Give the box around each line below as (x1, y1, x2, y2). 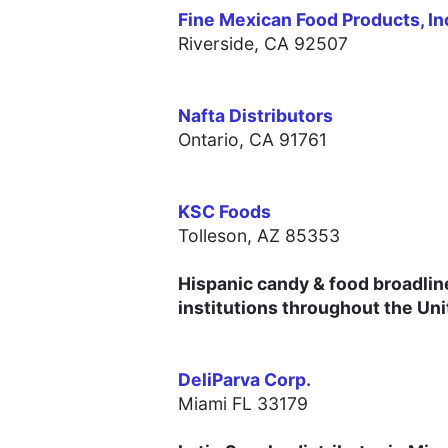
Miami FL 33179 (178, 393, 308, 415)
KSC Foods (178, 201, 271, 223)
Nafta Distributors (178, 105, 333, 127)
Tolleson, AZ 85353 (178, 225, 340, 247)
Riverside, (178, 33, 264, 55)
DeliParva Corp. (178, 369, 311, 391)
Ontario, (178, 129, 249, 151)
